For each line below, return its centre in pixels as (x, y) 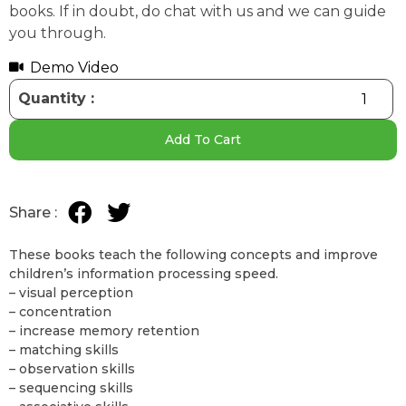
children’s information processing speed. (144, 274)
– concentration (60, 312)
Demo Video (74, 68)
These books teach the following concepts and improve (193, 255)
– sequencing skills (71, 388)
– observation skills (72, 369)
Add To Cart (203, 140)
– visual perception (71, 293)
